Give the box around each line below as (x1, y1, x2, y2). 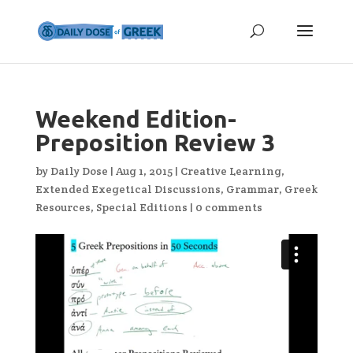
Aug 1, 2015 (115, 164, 173, 178)
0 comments (195, 200, 262, 214)
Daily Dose (50, 164, 108, 178)
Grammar (225, 182, 279, 196)
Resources (35, 200, 91, 214)
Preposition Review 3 (35, 129, 275, 156)
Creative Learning (180, 164, 281, 178)
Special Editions (95, 200, 188, 214)
